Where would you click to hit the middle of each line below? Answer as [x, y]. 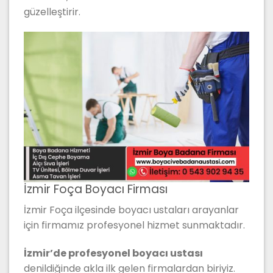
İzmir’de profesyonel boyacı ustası [113, 253]
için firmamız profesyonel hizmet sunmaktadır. [134, 225]
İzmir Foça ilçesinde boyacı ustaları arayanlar [131, 210]
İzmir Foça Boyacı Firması [96, 189]
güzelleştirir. [52, 12]
